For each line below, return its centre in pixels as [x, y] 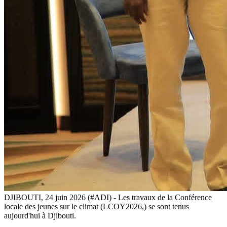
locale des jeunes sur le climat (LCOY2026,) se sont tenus [97, 206]
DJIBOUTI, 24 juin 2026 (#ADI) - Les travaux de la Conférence [108, 197]
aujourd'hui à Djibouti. [40, 215]
